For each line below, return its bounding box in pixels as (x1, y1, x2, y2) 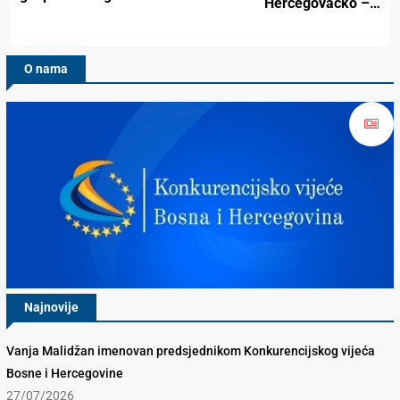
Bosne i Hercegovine (6, 366, 123, 381)
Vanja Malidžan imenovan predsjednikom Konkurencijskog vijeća (6, 344, 375, 359)
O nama (24, 62, 68, 77)
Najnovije (24, 300, 79, 315)
